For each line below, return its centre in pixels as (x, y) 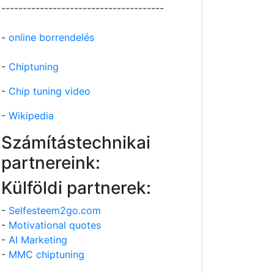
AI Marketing (38, 240)
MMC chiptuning (46, 254)
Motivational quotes (55, 225)
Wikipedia (31, 116)
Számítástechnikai (76, 143)
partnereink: (51, 163)
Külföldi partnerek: (76, 188)
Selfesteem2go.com (55, 210)
